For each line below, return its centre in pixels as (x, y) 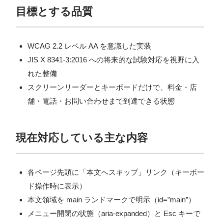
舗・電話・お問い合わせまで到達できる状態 (101, 101)
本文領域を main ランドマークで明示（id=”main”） (111, 200)
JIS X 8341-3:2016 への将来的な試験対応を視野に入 (113, 60)
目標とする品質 (54, 12)
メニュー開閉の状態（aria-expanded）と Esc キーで (114, 213)
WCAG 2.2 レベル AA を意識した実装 (89, 46)
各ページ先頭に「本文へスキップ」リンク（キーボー (116, 172)
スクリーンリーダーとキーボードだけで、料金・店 (112, 87)
